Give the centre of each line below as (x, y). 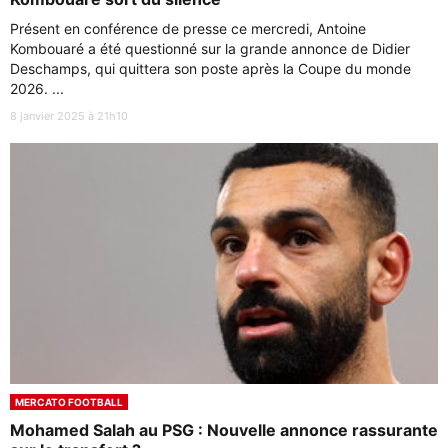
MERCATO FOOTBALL (69, 402)
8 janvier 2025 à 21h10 (69, 116)
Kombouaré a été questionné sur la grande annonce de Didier (210, 49)
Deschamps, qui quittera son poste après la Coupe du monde (210, 69)
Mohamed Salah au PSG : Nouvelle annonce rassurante (224, 430)
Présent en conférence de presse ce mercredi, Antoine (188, 29)
